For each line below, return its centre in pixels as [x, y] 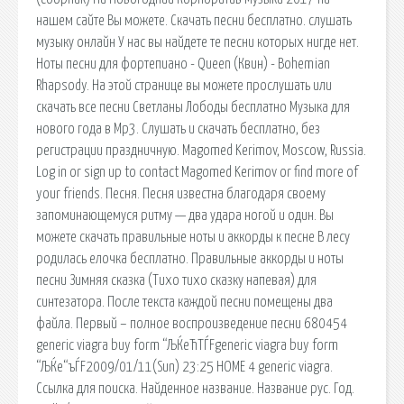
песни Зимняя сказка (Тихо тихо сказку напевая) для [176, 280]
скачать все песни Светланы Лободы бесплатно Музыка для [193, 107]
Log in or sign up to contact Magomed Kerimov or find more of [197, 172]
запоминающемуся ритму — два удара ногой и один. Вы [185, 215]
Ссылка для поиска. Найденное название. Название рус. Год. [195, 388]
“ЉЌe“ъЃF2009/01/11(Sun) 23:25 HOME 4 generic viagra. [184, 367]
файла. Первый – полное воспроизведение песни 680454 [192, 323]
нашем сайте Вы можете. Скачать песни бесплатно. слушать [194, 20]
